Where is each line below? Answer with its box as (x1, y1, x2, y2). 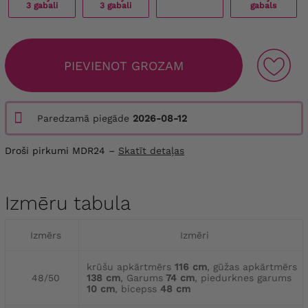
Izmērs (30, 230, 61, 241)
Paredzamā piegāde (37, 113, 133, 124)
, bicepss (115, 283, 157, 295)
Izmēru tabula (5, 192, 131, 215)
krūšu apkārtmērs (87, 261, 171, 273)
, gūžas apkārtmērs (207, 261, 297, 273)
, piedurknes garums (195, 272, 291, 284)
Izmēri (180, 230, 209, 241)
